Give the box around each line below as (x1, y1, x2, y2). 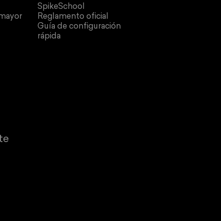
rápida (37, 33, 61, 41)
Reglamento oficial (37, 13, 109, 21)
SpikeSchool (37, 3, 85, 11)
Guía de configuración (37, 23, 121, 31)
